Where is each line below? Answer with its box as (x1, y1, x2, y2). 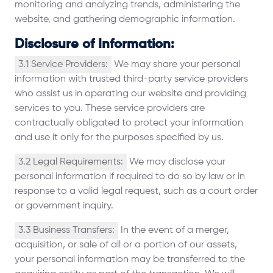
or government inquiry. (15, 201, 113, 211)
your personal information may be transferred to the (15, 255, 245, 264)
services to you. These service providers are (15, 104, 205, 113)
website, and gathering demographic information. (15, 15, 235, 24)
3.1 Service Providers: (18, 60, 108, 69)
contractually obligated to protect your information (15, 118, 243, 128)
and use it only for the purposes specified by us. (15, 133, 224, 143)
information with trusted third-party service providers (15, 74, 248, 84)
